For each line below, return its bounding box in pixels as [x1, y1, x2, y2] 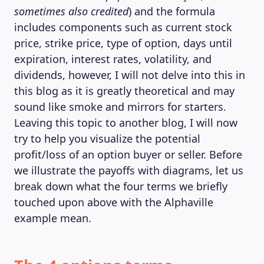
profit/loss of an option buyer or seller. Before [14, 147, 242, 161]
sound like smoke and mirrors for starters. [14, 100, 226, 114]
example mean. [14, 211, 91, 225]
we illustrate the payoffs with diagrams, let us [14, 163, 243, 177]
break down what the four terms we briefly [14, 179, 227, 193]
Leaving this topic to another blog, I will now [14, 115, 237, 130]
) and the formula [128, 4, 215, 18]
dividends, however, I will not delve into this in [14, 68, 245, 82]
